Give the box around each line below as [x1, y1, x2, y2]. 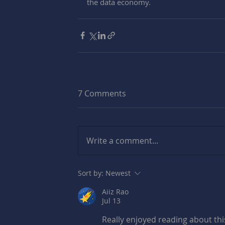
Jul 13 [102, 195, 121, 205]
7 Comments [78, 87, 126, 99]
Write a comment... [86, 135, 158, 146]
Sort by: [78, 168, 103, 178]
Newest [105, 168, 131, 178]
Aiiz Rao [102, 186, 129, 196]
